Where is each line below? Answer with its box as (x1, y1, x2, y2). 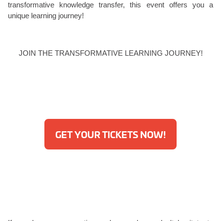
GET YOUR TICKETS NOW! (55, 128, 166, 141)
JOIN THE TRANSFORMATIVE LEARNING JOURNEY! (18, 49, 203, 57)
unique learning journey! (8, 11, 84, 20)
